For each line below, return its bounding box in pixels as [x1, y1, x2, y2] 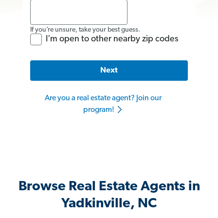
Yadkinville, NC [61, 197, 157, 211]
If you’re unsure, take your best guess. [30, 26, 140, 34]
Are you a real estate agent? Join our [45, 94, 162, 103]
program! [83, 106, 116, 114]
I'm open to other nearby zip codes [46, 34, 178, 44]
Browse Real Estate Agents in [18, 180, 200, 194]
